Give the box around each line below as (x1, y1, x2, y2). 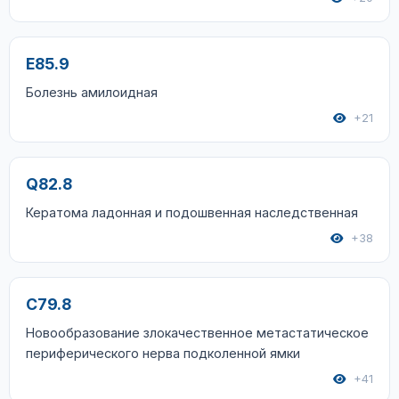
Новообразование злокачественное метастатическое (26, 325, 369, 340)
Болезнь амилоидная (26, 85, 158, 100)
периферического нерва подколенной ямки (26, 346, 300, 361)
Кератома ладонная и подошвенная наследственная (26, 205, 358, 220)
